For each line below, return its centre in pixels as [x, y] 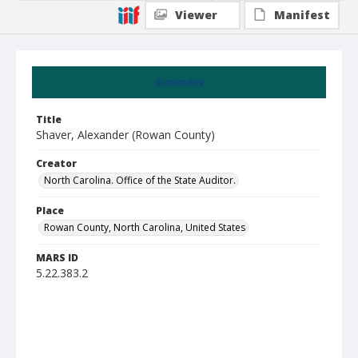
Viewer [196, 15]
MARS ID [57, 258]
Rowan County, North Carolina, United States [145, 227]
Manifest [302, 15]
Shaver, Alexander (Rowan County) [125, 135]
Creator [56, 163]
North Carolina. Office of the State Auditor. [140, 180]
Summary [179, 82]
